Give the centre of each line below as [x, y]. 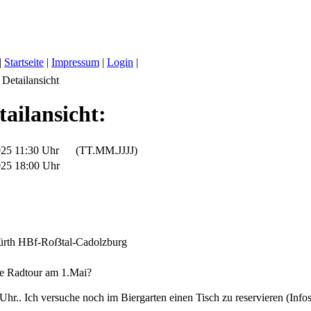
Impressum [75, 62]
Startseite [24, 62]
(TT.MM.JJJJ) [100, 150]
